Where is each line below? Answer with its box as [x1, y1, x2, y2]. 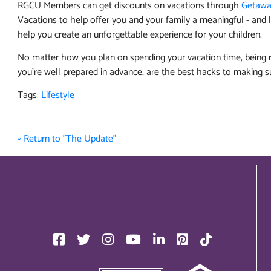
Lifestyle [41, 87, 74, 103]
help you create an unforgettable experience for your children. [18, 27, 267, 43]
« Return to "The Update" [18, 131, 116, 147]
